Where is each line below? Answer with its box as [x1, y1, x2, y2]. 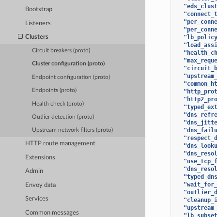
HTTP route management [25, 140, 96, 147]
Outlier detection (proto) [32, 114, 94, 120]
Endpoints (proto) [32, 88, 77, 93]
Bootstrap [25, 6, 53, 13]
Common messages [25, 209, 79, 216]
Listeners [25, 20, 51, 27]
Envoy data [25, 182, 56, 188]
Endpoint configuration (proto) [32, 74, 110, 80]
